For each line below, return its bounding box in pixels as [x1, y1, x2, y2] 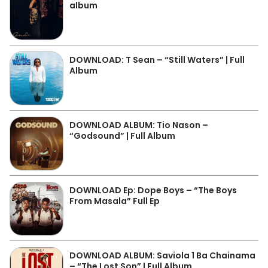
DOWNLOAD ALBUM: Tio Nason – [69, 118, 208, 131]
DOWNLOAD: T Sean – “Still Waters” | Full [69, 53, 245, 66]
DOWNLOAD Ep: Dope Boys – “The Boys [69, 184, 237, 196]
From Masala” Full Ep [69, 194, 160, 207]
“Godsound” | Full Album [69, 129, 175, 142]
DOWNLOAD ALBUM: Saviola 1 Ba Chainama [69, 249, 255, 261]
